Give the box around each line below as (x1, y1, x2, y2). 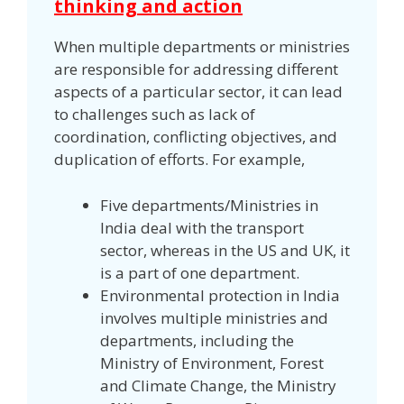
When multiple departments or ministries (54, 36, 350, 58)
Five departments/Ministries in (100, 194, 318, 216)
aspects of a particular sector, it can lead (54, 81, 343, 103)
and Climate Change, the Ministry (100, 374, 336, 396)
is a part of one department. (100, 262, 303, 283)
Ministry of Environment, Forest (100, 352, 324, 373)
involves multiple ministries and (100, 307, 328, 328)
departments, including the (100, 329, 294, 351)
